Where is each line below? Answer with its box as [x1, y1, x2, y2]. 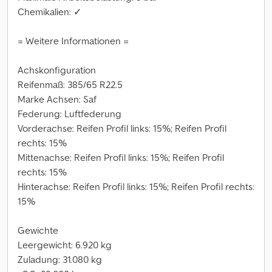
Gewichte [18, 224, 58, 236]
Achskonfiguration [18, 64, 96, 76]
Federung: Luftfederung [18, 107, 121, 120]
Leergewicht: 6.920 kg [18, 239, 112, 251]
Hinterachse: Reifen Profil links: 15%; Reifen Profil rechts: [18, 180, 254, 192]
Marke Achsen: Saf [18, 93, 97, 105]
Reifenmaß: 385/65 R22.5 [18, 78, 123, 90]
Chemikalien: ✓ [18, 5, 81, 18]
